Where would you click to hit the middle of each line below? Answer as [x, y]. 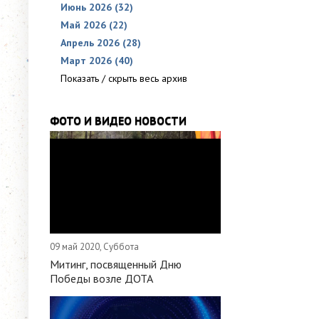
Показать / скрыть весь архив [124, 78]
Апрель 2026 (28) [101, 43]
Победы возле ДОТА [101, 278]
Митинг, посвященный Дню [116, 264]
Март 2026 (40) [97, 61]
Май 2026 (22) [94, 25]
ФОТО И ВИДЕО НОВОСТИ [118, 120]
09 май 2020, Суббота [94, 247]
